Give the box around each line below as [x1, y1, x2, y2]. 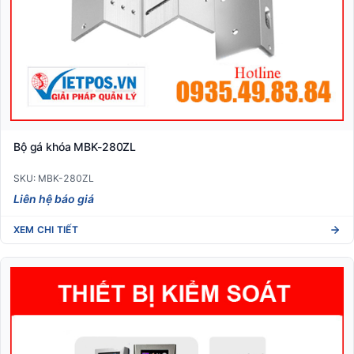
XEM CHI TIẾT [13, 224, 78, 236]
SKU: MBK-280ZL [13, 172, 94, 185]
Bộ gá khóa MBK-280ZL [13, 139, 137, 153]
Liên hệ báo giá [13, 192, 94, 206]
